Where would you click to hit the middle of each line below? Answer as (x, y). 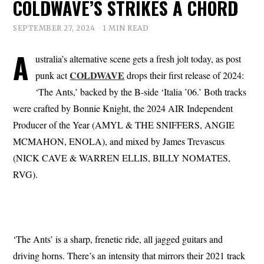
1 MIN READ (126, 28)
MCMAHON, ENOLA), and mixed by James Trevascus (119, 141)
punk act (53, 75)
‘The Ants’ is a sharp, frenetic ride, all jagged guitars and (118, 239)
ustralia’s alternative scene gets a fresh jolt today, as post (138, 59)
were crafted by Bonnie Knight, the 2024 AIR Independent (123, 108)
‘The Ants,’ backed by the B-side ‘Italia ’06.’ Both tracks (141, 92)
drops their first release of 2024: (184, 75)
